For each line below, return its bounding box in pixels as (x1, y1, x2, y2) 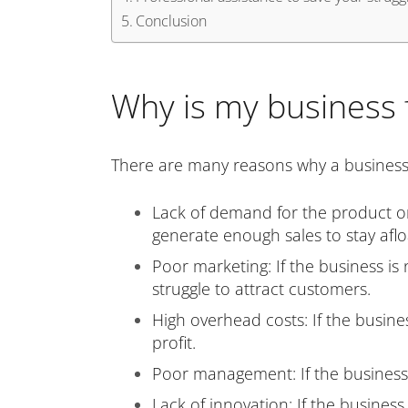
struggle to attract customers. (152, 278, 371, 300)
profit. (152, 331, 196, 353)
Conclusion (136, 11, 208, 31)
